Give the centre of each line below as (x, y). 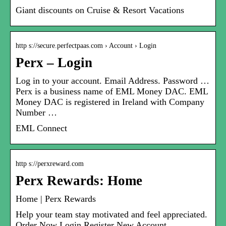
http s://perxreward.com (50, 164)
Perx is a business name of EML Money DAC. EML (112, 92)
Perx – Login (54, 63)
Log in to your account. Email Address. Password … (112, 81)
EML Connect (41, 128)
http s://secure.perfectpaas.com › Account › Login (86, 46)
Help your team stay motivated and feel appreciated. (111, 215)
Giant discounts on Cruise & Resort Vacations (100, 10)
